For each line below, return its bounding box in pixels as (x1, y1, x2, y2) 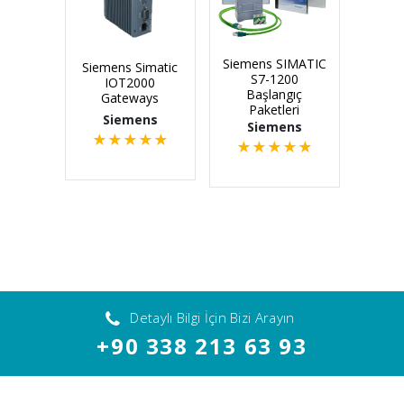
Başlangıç (246, 86, 302, 104)
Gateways (101, 89, 159, 107)
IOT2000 (105, 74, 155, 92)
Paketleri (249, 101, 299, 119)
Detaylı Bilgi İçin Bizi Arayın (130, 308, 295, 327)
